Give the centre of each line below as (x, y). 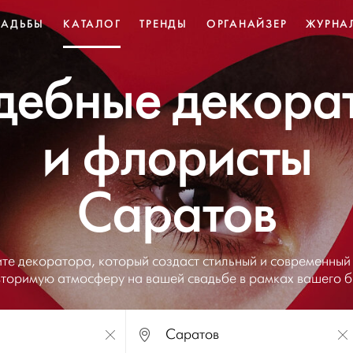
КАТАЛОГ (92, 24)
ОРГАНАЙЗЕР (247, 24)
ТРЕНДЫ (163, 24)
